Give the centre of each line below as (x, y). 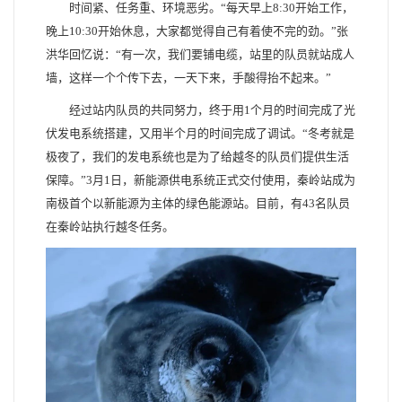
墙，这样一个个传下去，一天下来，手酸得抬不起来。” (188, 77)
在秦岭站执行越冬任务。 (110, 226)
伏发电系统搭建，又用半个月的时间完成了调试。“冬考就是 (200, 133)
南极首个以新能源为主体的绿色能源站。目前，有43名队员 (198, 203)
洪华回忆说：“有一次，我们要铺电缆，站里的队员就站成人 (200, 54)
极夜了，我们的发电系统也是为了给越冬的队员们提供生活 (197, 156)
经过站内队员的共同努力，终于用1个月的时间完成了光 (212, 109)
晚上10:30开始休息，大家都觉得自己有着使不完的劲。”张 (197, 31)
